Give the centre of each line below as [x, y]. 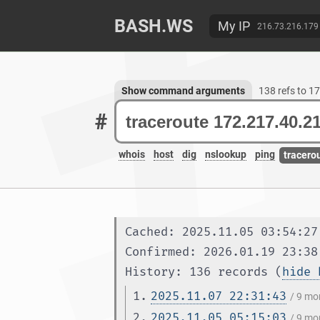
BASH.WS [154, 26]
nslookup [226, 155]
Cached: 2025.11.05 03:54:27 [221, 232]
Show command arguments [183, 91]
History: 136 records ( [204, 272]
